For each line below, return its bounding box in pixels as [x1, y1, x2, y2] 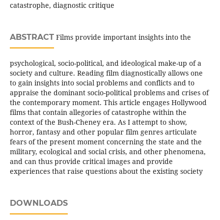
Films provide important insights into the [54, 32, 191, 42]
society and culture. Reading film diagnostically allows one [9, 68, 203, 78]
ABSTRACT [9, 32, 54, 42]
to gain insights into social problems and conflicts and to [9, 78, 194, 88]
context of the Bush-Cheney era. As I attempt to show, [9, 117, 187, 127]
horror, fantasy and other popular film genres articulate [9, 127, 197, 137]
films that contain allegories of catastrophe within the [9, 108, 187, 117]
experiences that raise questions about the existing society [9, 166, 203, 176]
